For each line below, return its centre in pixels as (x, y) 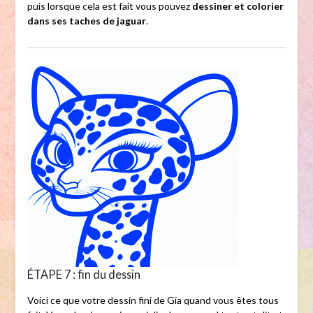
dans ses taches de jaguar (86, 21)
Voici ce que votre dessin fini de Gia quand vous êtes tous (153, 300)
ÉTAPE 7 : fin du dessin (83, 275)
